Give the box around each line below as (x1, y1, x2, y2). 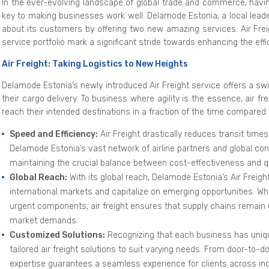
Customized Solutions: (10, 229, 105, 240)
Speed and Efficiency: (10, 128, 98, 139)
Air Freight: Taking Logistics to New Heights (2, 58, 188, 69)
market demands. (10, 215, 78, 226)
